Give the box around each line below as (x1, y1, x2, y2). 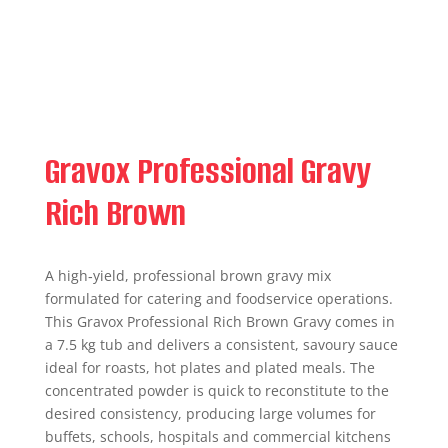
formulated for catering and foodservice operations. (44, 289, 393, 308)
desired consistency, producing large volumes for (44, 404, 376, 423)
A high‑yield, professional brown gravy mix (44, 266, 331, 285)
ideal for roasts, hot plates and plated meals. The (44, 358, 375, 377)
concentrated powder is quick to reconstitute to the (44, 381, 389, 400)
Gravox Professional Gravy (44, 147, 371, 195)
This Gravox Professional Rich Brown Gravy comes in (44, 312, 395, 331)
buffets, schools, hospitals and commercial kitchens (44, 427, 391, 446)
